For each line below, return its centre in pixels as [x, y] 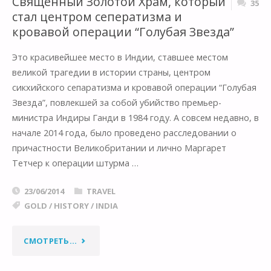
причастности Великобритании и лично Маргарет [119, 148]
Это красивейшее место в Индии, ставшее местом [120, 57]
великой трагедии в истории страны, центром [111, 72]
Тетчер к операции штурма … [75, 163]
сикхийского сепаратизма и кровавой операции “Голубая [134, 87]
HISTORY [71, 206]
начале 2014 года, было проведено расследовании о [124, 132]
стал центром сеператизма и [97, 17]
